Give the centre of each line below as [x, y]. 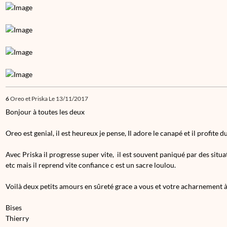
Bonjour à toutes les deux [45, 111]
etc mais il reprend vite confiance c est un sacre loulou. [91, 165]
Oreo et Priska [29, 98]
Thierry [18, 218]
